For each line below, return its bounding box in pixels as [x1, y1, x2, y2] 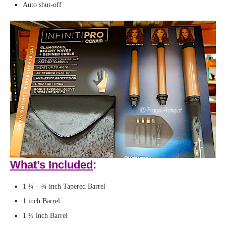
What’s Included [10, 158, 93, 172]
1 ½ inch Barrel [23, 212, 68, 220]
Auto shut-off [23, 1, 62, 9]
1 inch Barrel [23, 197, 60, 205]
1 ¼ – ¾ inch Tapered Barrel [23, 183, 105, 191]
